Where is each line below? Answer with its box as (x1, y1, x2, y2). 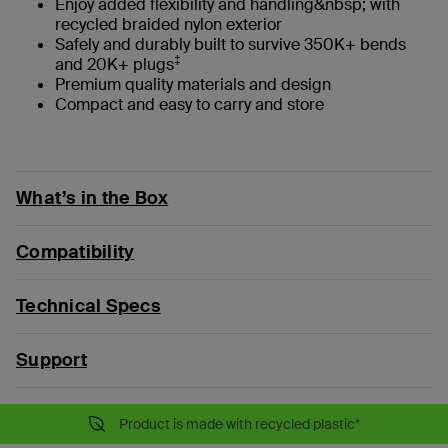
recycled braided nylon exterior (55, 13, 282, 35)
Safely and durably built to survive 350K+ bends (55, 33, 406, 55)
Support (16, 347, 87, 372)
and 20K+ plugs (55, 53, 174, 75)
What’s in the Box (16, 185, 169, 210)
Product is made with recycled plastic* (118, 414, 360, 433)
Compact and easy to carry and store (55, 93, 324, 115)
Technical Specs (16, 293, 161, 318)
